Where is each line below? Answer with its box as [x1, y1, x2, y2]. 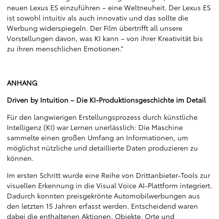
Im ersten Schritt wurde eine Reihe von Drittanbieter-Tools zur [7, 170, 210, 180]
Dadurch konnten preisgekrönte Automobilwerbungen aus [7, 191, 200, 200]
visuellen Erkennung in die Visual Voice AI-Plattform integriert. [7, 180, 212, 190]
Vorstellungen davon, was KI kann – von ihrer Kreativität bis [7, 33, 203, 43]
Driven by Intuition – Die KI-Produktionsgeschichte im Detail [7, 95, 206, 105]
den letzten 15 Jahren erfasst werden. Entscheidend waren [7, 201, 198, 211]
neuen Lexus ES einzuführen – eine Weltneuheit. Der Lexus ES [7, 2, 211, 12]
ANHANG [7, 78, 38, 88]
